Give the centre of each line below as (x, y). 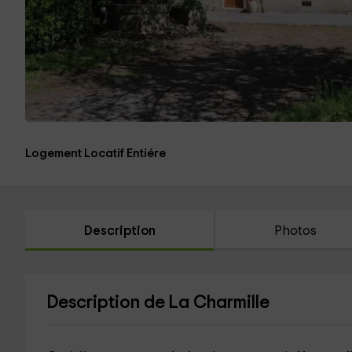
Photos (296, 231)
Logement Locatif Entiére (95, 154)
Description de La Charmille (158, 303)
